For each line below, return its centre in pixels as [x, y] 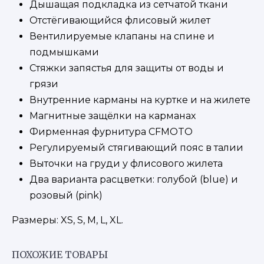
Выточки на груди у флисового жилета [126, 163]
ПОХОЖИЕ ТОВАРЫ [60, 254]
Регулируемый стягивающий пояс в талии [136, 147]
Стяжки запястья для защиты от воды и [127, 68]
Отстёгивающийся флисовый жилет [120, 20]
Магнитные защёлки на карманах [113, 115]
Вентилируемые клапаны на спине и [122, 36]
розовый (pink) [66, 195]
